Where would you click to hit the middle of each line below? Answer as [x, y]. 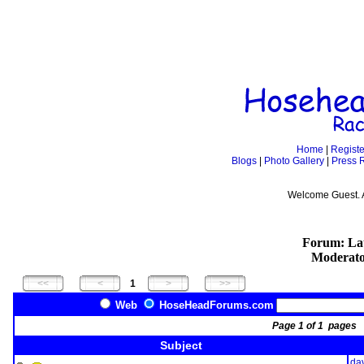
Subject [181, 345]
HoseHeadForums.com [216, 305]
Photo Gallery [294, 161]
